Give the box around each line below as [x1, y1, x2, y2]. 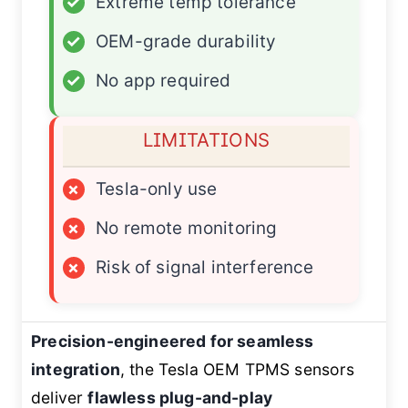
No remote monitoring [96, 218, 278, 240]
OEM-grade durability [96, 31, 277, 53]
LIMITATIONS [142, 128, 270, 152]
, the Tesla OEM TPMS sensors [119, 360, 355, 380]
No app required [96, 70, 231, 92]
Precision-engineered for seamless [31, 331, 314, 352]
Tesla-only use [96, 178, 218, 200]
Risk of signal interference [96, 257, 314, 279]
